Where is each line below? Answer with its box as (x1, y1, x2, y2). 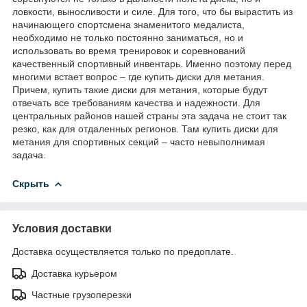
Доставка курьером (32, 267, 117, 279)
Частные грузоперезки (32, 288, 132, 300)
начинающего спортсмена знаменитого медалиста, (12, 19, 245, 30)
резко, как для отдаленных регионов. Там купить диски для (12, 123, 278, 134)
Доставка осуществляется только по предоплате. (12, 245, 234, 257)
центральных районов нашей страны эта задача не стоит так (12, 110, 286, 121)
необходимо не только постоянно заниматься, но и (12, 32, 243, 43)
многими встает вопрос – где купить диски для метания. (12, 71, 265, 82)
